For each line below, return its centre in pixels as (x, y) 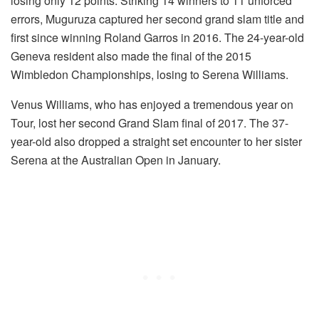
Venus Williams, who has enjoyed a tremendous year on (152, 105)
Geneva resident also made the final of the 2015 (131, 56)
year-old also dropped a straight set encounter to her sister (156, 142)
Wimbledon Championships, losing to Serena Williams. (150, 75)
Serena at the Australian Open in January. (116, 160)
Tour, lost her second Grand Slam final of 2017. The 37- (150, 123)
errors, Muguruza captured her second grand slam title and (157, 19)
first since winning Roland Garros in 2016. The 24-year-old (157, 38)
